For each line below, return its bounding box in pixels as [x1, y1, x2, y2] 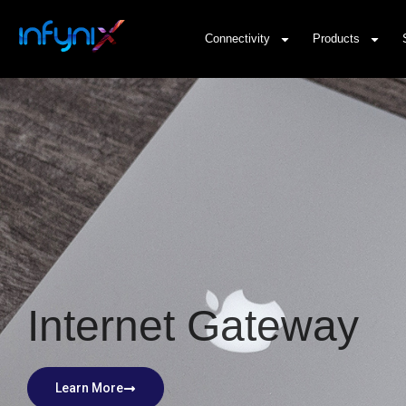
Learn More [55, 381, 123, 396]
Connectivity [205, 32, 271, 45]
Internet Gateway [27, 302, 359, 351]
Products [313, 32, 361, 45]
